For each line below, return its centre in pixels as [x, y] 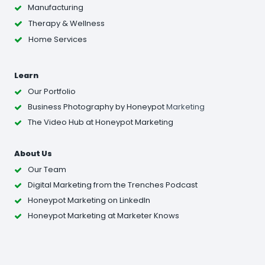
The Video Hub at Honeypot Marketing [101, 122]
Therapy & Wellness [67, 23]
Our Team [47, 170]
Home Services [58, 39]
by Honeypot [139, 107]
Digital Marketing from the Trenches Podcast [113, 185]
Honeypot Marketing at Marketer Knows [104, 216]
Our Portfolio [52, 92]
